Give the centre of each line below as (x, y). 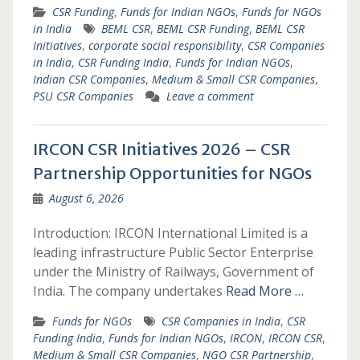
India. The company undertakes (129, 291)
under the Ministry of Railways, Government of (173, 272)
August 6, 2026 (86, 198)
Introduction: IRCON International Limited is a (170, 233)
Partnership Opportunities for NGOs (172, 173)
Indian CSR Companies (89, 79)
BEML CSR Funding (202, 29)
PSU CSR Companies (83, 96)
